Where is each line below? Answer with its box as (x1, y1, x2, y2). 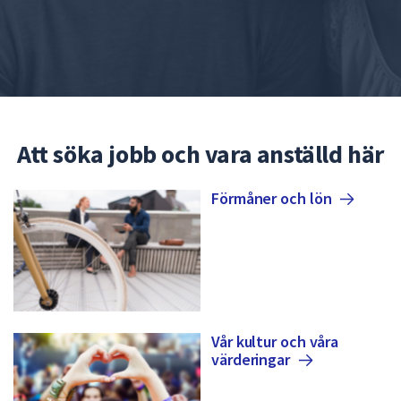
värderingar (211, 349, 290, 371)
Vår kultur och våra (211, 331, 339, 353)
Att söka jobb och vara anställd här (17, 138, 384, 171)
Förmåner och (211, 188, 310, 209)
